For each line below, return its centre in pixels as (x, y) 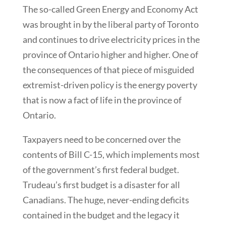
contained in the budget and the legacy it (101, 215)
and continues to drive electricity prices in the (111, 39)
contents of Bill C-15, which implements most (111, 154)
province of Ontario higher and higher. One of (110, 54)
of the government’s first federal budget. (101, 169)
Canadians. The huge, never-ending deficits (106, 200)
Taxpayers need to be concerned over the (101, 139)
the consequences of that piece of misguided (108, 69)
